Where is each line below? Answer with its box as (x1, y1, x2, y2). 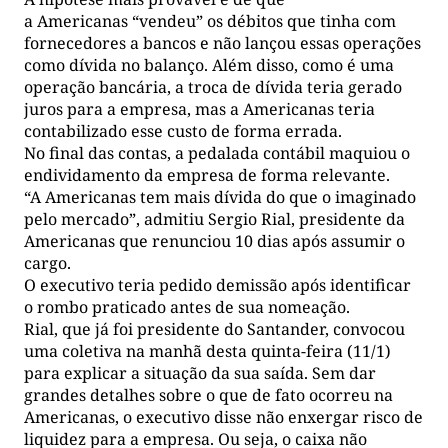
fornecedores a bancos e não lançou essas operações (24, 31, 421, 54)
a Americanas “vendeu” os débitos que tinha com (24, 9, 396, 32)
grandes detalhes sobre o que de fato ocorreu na (24, 383, 393, 406)
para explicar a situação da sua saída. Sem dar (24, 361, 376, 384)
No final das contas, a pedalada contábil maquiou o (24, 141, 410, 164)
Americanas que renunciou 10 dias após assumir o (24, 229, 405, 252)
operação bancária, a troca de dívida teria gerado (24, 75, 402, 98)
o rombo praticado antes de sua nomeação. (24, 295, 350, 318)
